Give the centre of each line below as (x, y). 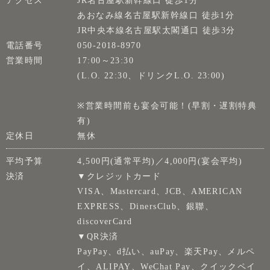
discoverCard (105, 221)
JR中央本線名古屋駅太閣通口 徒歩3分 (156, 30)
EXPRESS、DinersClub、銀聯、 (146, 206)
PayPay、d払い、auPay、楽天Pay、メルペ (166, 251)
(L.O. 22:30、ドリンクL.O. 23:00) (151, 75)
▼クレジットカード (119, 176)
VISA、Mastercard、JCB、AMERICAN (160, 191)
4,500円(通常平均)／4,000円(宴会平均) (160, 161)
